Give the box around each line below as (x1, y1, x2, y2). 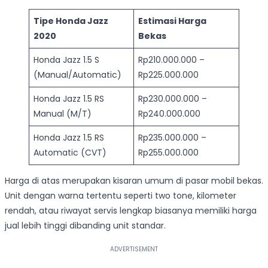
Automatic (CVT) (33, 147, 106, 159)
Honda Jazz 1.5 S (33, 54, 99, 66)
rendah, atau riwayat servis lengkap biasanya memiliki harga (5, 205, 257, 217)
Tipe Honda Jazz (33, 15, 108, 28)
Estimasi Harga (138, 15, 206, 28)
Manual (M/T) (33, 108, 92, 120)
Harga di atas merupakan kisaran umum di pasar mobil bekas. (5, 175, 263, 187)
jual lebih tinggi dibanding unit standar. (5, 220, 166, 232)
